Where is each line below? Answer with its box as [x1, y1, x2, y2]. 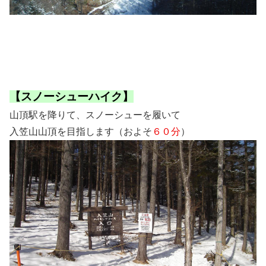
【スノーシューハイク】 [9, 90, 134, 103]
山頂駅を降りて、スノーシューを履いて [9, 110, 180, 121]
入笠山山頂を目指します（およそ [9, 126, 152, 137]
